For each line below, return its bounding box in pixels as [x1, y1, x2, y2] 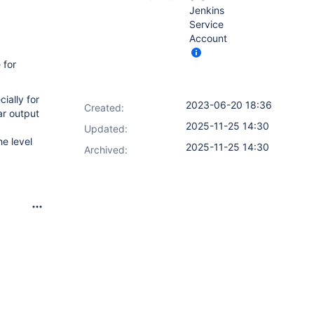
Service [189, 18, 224, 30]
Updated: [84, 123, 128, 135]
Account [189, 32, 227, 44]
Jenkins [189, 4, 224, 16]
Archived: [84, 144, 128, 156]
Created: [84, 102, 124, 114]
